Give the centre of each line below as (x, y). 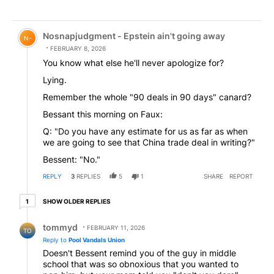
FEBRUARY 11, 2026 (116, 227)
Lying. (55, 80)
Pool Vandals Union (97, 239)
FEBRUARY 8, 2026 (78, 49)
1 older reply (53, 199)
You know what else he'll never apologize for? (133, 63)
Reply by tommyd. (54, 218)
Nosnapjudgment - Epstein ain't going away (134, 36)
